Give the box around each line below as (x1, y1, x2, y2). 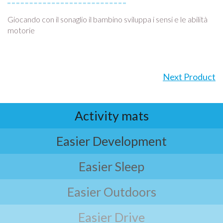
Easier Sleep (79, 159, 144, 174)
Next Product (163, 71, 216, 83)
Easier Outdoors (67, 184, 156, 200)
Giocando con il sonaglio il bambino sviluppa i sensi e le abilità (7, 14, 208, 24)
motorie (7, 25, 35, 35)
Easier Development (56, 133, 167, 149)
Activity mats (74, 108, 149, 123)
